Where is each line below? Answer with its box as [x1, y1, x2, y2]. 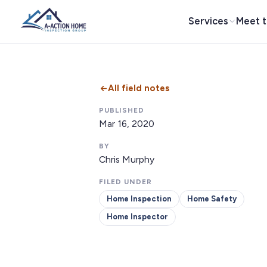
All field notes [108, 83, 170, 94]
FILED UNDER [99, 178, 152, 186]
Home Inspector [107, 212, 168, 221]
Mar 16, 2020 [99, 118, 154, 129]
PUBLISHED [99, 106, 144, 114]
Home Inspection [107, 194, 172, 203]
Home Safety [187, 194, 237, 203]
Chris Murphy [99, 154, 154, 165]
